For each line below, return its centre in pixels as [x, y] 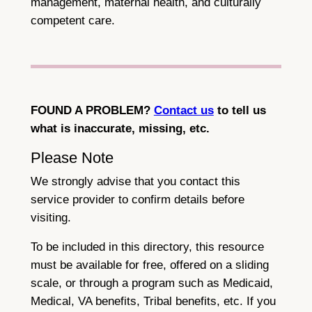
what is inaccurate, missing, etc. [120, 128]
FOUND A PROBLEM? [92, 110]
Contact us [184, 110]
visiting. [50, 217]
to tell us [240, 110]
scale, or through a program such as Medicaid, [151, 283]
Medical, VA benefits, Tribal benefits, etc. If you [153, 301]
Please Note [72, 157]
